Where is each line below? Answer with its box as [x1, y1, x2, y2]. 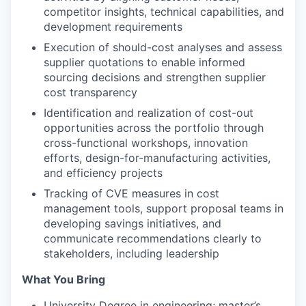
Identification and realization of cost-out [44, 105, 253, 120]
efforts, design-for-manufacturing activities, [44, 150, 270, 165]
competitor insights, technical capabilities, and [44, 4, 284, 18]
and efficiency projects [44, 165, 163, 180]
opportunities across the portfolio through [44, 120, 264, 135]
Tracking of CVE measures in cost [44, 186, 219, 200]
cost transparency [44, 85, 137, 99]
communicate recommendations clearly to [44, 231, 262, 245]
